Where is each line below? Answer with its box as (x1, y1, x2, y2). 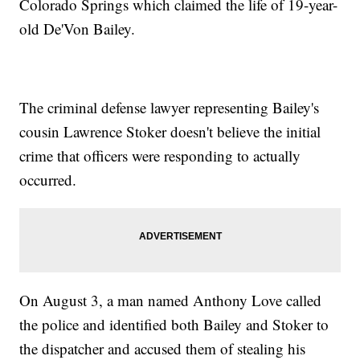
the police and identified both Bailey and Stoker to (19, 314, 329, 335)
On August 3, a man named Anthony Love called (19, 290, 322, 311)
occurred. (19, 170, 77, 190)
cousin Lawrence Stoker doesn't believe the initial (19, 121, 321, 142)
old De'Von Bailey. (19, 18, 136, 39)
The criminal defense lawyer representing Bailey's (19, 97, 320, 118)
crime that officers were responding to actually (19, 145, 301, 166)
